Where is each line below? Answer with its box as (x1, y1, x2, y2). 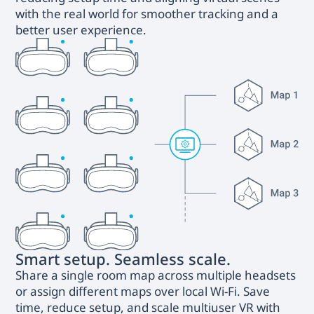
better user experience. (15, 21, 147, 38)
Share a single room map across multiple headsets (15, 267, 296, 284)
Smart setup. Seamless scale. (15, 248, 231, 270)
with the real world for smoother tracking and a (15, 5, 279, 22)
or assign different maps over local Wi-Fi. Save (15, 283, 271, 300)
